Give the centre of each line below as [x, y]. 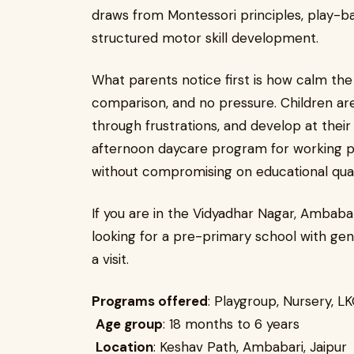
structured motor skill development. [205, 38]
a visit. [110, 259]
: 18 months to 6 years [231, 324]
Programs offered [150, 301]
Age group [129, 324]
